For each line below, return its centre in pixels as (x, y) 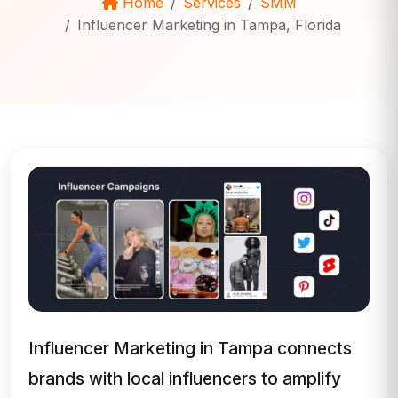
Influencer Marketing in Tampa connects (190, 349)
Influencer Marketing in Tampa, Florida (209, 25)
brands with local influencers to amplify (185, 379)
